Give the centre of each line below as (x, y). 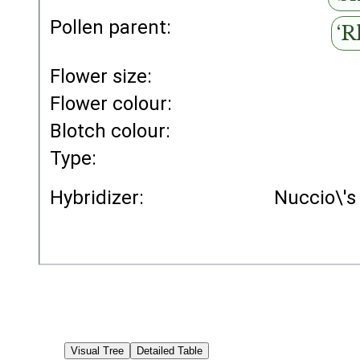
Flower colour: (111, 104)
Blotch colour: (110, 131)
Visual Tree (98, 351)
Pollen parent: (111, 27)
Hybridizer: (97, 198)
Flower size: (101, 76)
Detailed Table (170, 351)
